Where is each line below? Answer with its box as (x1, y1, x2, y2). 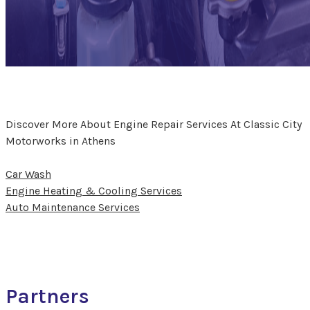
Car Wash (6, 167, 51, 181)
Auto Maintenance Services (6, 200, 140, 214)
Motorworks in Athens (6, 134, 116, 147)
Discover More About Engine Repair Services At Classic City (6, 117, 302, 131)
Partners (6, 283, 90, 309)
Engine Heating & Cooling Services (6, 183, 182, 197)
